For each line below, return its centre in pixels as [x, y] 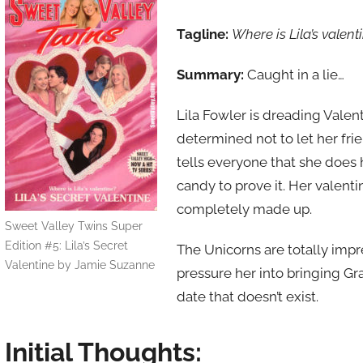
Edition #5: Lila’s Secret [66, 246]
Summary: [210, 74]
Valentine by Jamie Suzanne [79, 265]
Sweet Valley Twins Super [73, 226]
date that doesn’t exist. [247, 297]
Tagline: [202, 34]
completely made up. [244, 209]
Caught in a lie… [294, 74]
